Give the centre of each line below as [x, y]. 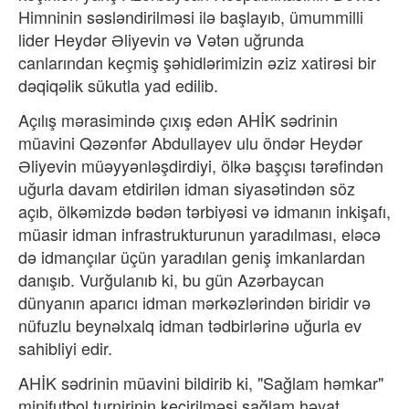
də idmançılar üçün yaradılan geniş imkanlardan [192, 257]
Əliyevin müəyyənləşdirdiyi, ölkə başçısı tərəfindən [201, 165]
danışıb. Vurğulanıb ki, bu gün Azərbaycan [171, 279]
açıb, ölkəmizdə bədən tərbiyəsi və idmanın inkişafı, [204, 211]
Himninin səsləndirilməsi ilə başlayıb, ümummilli [191, 16]
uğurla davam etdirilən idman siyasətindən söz [187, 188]
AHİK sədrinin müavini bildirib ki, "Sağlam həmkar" [201, 383]
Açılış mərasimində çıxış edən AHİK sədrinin [178, 120]
